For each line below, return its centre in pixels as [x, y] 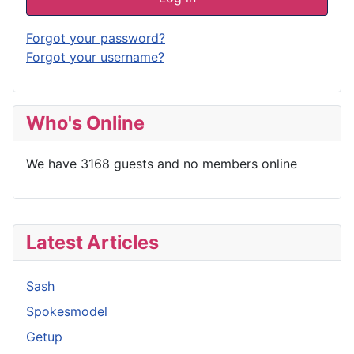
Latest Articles [92, 242]
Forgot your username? [95, 56]
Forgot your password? [96, 38]
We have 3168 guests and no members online [162, 163]
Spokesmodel [67, 311]
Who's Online [85, 122]
